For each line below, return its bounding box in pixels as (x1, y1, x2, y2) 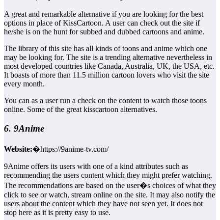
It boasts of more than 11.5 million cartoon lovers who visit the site (4, 71, 209, 80)
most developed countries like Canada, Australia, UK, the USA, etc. (4, 62, 215, 71)
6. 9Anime (4, 123, 44, 134)
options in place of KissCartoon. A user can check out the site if (4, 19, 200, 27)
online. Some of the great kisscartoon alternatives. (4, 105, 157, 114)
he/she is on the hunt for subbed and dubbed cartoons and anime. (4, 27, 204, 36)
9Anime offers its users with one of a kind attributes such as (4, 162, 188, 170)
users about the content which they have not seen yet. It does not (4, 199, 203, 208)
